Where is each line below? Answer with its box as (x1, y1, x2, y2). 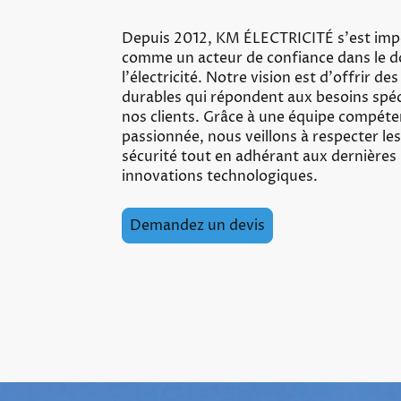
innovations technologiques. (122, 166, 318, 187)
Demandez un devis (130, 216, 265, 236)
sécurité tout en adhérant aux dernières (122, 147, 397, 167)
